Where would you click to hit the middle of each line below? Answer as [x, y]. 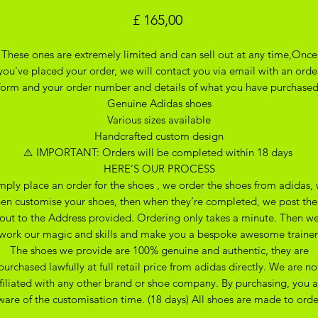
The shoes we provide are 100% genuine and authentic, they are [159, 250]
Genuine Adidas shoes [159, 103]
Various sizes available [159, 119]
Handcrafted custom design [159, 136]
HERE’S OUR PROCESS [159, 168]
